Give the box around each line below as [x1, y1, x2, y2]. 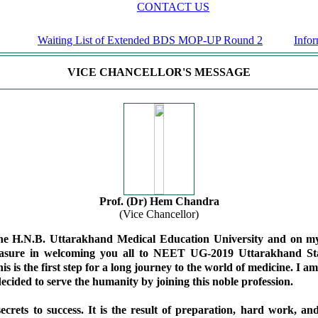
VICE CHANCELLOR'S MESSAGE [67, 66, 251, 78]
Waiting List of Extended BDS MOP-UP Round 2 [26, 34, 251, 46]
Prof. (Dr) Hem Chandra [99, 195, 219, 207]
